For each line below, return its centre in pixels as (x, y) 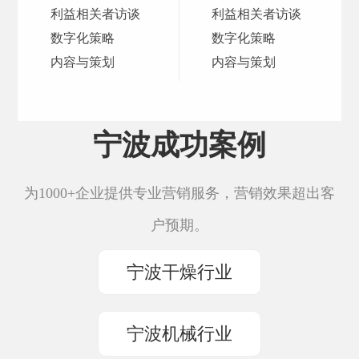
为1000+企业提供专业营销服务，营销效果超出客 (179, 193)
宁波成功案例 (179, 145)
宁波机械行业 (179, 334)
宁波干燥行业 (179, 272)
